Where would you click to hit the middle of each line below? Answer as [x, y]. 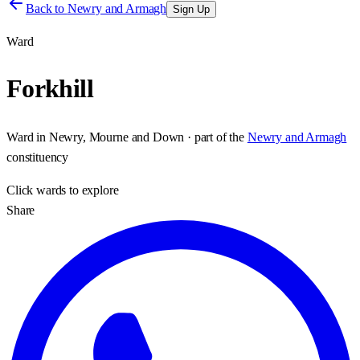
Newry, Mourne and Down [117, 137]
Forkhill [50, 89]
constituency [38, 157]
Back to [47, 8]
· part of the [214, 137]
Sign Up [192, 9]
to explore [92, 190]
